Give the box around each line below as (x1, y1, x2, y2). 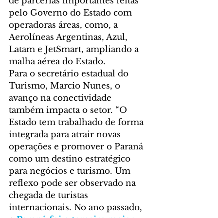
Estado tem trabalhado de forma (9, 117, 146, 128)
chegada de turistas (9, 190, 91, 201)
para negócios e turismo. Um (9, 166, 133, 177)
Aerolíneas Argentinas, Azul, (9, 32, 130, 43)
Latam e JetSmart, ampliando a (9, 44, 141, 55)
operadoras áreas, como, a (9, 20, 120, 31)
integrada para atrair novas (9, 129, 123, 140)
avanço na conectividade (9, 93, 114, 104)
